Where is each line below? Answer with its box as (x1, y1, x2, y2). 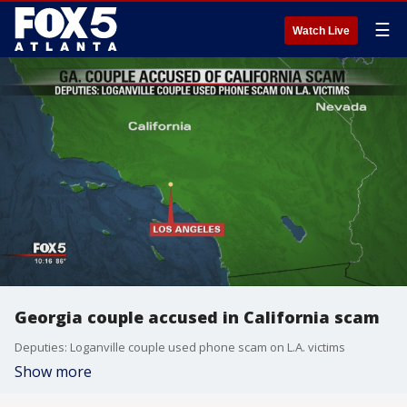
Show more (15, 362, 92, 382)
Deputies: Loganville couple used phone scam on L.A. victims (15, 339, 345, 355)
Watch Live (293, 25, 350, 37)
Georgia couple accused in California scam (15, 306, 380, 328)
